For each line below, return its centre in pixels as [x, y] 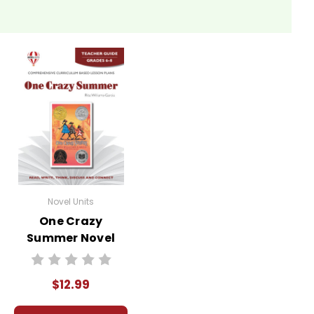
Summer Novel [71, 238]
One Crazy [71, 221]
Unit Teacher [71, 254]
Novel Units [71, 201]
